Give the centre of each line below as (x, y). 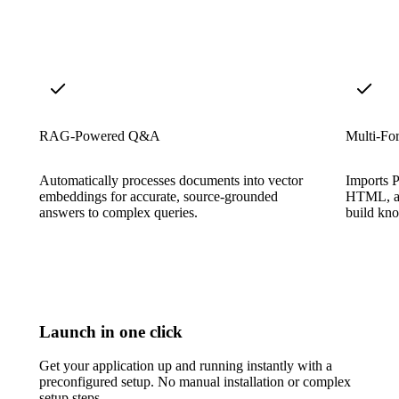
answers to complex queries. (118, 212)
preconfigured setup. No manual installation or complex (195, 382)
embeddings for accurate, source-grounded (159, 196)
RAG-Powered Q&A (100, 135)
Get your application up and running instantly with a (186, 366)
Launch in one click (111, 331)
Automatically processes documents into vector (171, 180)
